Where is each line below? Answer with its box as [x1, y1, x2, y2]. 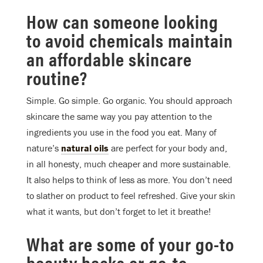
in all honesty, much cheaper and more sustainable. [26, 157, 231, 170]
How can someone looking [26, 7, 218, 34]
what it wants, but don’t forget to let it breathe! [26, 205, 211, 217]
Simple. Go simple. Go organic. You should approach [26, 94, 232, 106]
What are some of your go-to [26, 230, 234, 257]
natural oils [61, 141, 109, 154]
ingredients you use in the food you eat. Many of [26, 126, 217, 138]
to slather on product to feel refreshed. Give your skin [26, 189, 235, 201]
